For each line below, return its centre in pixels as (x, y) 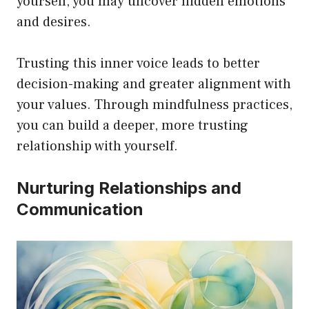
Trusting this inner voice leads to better (138, 63)
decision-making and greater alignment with (154, 84)
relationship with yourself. (97, 146)
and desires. (54, 22)
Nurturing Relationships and (129, 188)
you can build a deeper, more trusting (132, 125)
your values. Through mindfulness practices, (154, 104)
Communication (80, 209)
